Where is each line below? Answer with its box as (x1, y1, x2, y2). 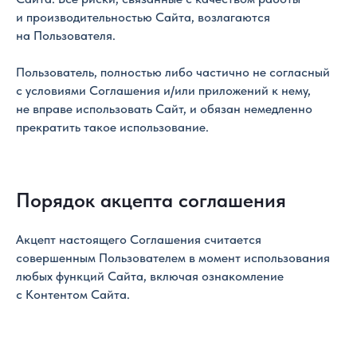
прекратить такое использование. (16, 120, 209, 135)
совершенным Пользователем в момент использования (16, 250, 330, 265)
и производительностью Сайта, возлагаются (16, 10, 270, 25)
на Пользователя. (16, 28, 116, 43)
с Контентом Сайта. (16, 287, 130, 302)
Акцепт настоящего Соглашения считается (16, 232, 261, 247)
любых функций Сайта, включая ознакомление (16, 269, 284, 284)
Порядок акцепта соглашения (16, 188, 286, 212)
